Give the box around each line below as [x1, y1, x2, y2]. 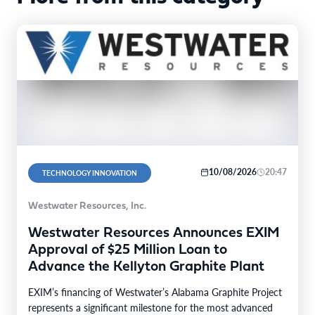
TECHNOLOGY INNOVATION [42, 167, 137, 178]
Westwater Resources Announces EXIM [28, 226, 279, 240]
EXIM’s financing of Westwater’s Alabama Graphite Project [28, 284, 282, 299]
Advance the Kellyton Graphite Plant [28, 259, 264, 274]
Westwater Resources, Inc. [28, 200, 146, 212]
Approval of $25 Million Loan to [28, 243, 227, 257]
